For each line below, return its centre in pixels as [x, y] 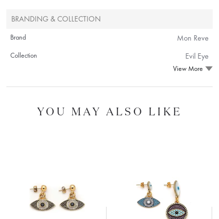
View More [188, 69]
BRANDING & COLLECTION [56, 19]
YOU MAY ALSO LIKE [109, 111]
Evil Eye [197, 56]
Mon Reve [193, 38]
